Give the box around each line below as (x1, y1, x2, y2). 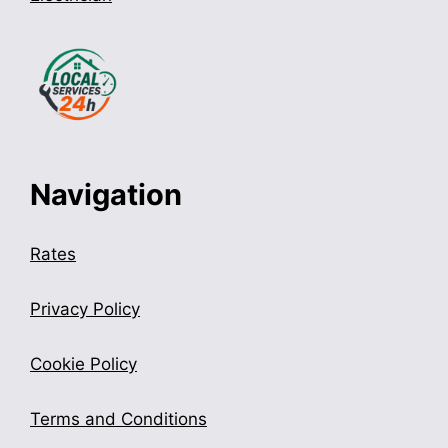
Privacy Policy (30, 298, 140, 319)
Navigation (30, 176, 182, 212)
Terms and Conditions (30, 408, 207, 429)
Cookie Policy (30, 353, 137, 374)
